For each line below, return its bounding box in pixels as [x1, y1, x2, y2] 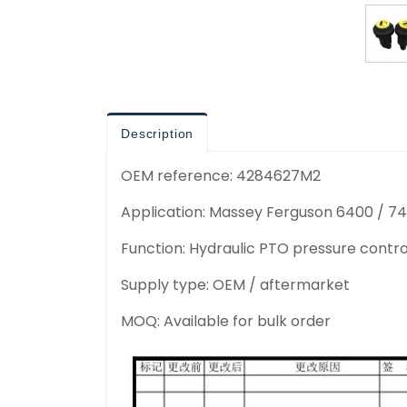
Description [121, 126, 194, 141]
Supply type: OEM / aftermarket [121, 274, 350, 295]
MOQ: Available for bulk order [121, 311, 331, 332]
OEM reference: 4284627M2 [121, 165, 321, 186]
